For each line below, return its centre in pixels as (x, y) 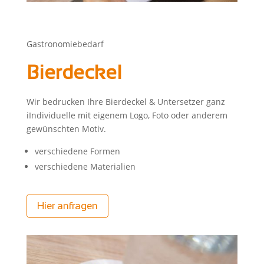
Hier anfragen (67, 206)
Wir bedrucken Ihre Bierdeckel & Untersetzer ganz (126, 102)
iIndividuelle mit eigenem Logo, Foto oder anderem (127, 115)
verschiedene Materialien (85, 167)
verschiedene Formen (77, 151)
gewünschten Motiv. (66, 129)
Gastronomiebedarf (65, 44)
